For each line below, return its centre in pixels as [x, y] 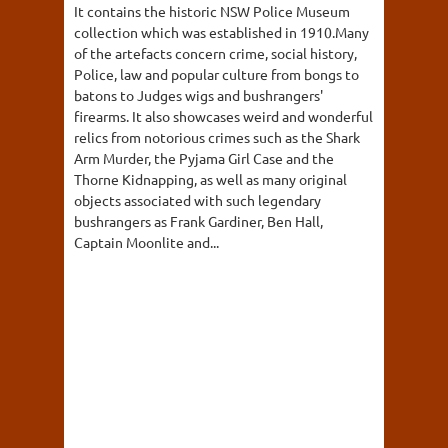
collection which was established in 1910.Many [221, 31]
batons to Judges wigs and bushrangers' [198, 94]
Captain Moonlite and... [146, 241]
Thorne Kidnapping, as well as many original [210, 178]
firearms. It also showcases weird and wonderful [223, 115]
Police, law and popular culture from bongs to [216, 73]
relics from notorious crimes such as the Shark [217, 136]
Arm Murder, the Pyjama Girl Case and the [204, 157]
